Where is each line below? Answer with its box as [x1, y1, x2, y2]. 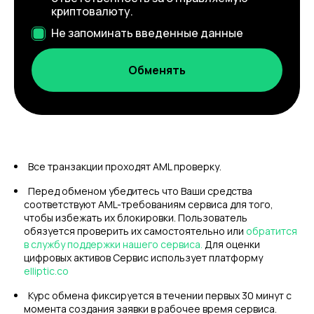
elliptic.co [24, 264, 69, 278]
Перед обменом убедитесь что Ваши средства [28, 184, 252, 198]
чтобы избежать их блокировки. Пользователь [24, 211, 247, 224]
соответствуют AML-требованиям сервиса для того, [24, 198, 273, 211]
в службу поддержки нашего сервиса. [24, 238, 203, 251]
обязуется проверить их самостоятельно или [24, 224, 246, 238]
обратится [246, 224, 297, 238]
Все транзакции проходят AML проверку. [28, 160, 221, 173]
